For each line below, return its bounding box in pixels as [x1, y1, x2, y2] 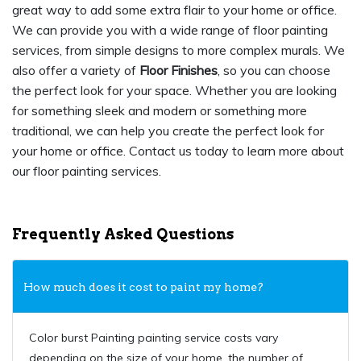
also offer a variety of [12, 62, 139, 79]
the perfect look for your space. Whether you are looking [12, 82, 337, 99]
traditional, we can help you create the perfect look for [12, 122, 324, 139]
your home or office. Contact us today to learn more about [12, 143, 344, 160]
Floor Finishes [139, 62, 218, 79]
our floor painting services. [12, 163, 161, 180]
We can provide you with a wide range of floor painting [12, 22, 328, 39]
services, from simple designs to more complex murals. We [12, 42, 345, 59]
